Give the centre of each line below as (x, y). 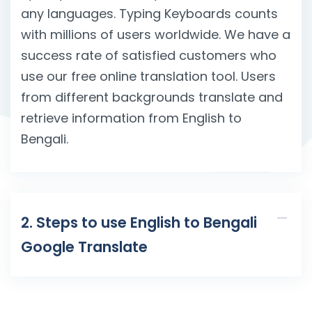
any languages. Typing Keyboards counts (149, 14)
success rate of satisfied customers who (149, 56)
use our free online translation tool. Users (148, 77)
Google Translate (84, 247)
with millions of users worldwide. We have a (156, 35)
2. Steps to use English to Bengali (139, 222)
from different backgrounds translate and (152, 97)
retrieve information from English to (131, 118)
